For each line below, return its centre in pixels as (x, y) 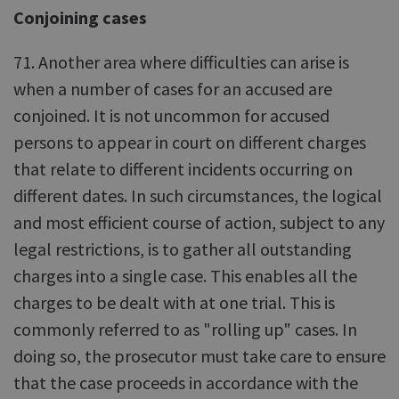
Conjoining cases (80, 17)
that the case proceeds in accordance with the (186, 383)
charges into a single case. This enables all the (185, 276)
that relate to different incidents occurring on (183, 169)
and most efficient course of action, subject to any (199, 222)
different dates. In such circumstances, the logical (198, 195)
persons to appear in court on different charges (190, 142)
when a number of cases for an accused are (173, 89)
